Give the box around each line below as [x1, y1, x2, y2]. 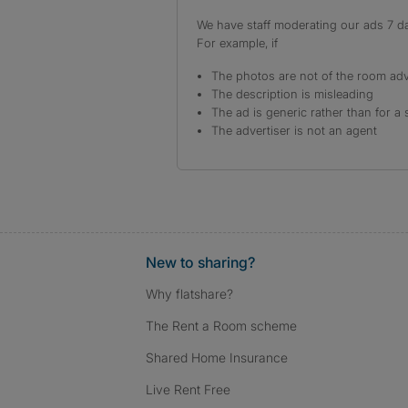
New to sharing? [146, 253, 255, 271]
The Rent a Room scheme [146, 318, 297, 333]
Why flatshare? [146, 286, 233, 301]
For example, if [197, 36, 278, 50]
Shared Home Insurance [146, 350, 288, 365]
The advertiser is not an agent [211, 123, 377, 138]
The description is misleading [211, 87, 373, 101]
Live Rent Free [146, 382, 230, 397]
